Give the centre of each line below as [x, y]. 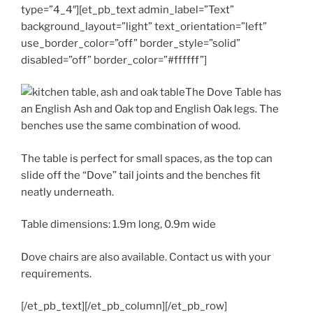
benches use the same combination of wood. [131, 126]
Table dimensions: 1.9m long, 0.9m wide [118, 225]
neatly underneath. [67, 192]
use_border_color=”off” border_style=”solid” [131, 43]
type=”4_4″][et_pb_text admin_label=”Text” [128, 9]
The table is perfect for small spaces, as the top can [147, 158]
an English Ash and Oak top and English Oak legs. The [150, 109]
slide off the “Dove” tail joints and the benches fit [141, 175]
